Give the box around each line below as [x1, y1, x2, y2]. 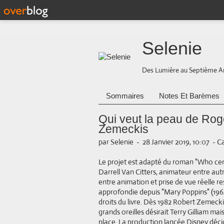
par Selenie [98, 137, 133, 146]
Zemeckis [98, 123, 148, 135]
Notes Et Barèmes [159, 91, 219, 100]
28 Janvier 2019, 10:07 [142, 137, 209, 146]
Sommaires [106, 91, 144, 100]
